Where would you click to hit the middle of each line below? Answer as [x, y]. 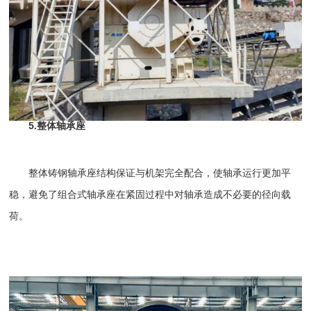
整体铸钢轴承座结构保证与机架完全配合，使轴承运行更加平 [150, 173]
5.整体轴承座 [48, 126]
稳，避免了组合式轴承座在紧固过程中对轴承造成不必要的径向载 [150, 195]
